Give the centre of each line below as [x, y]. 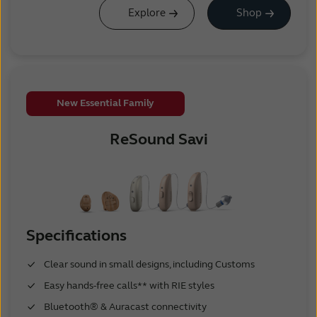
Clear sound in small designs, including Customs [149, 265]
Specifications [76, 236]
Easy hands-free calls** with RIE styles [129, 286]
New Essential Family [106, 103]
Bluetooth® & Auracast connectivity [125, 307]
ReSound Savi [158, 140]
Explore [147, 13]
